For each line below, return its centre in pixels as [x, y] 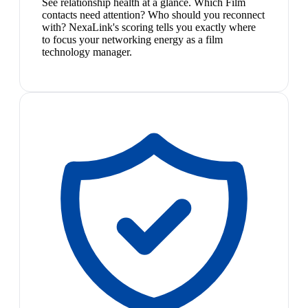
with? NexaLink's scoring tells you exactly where [149, 27]
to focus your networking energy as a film [132, 39]
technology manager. [87, 52]
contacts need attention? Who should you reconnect [153, 14]
